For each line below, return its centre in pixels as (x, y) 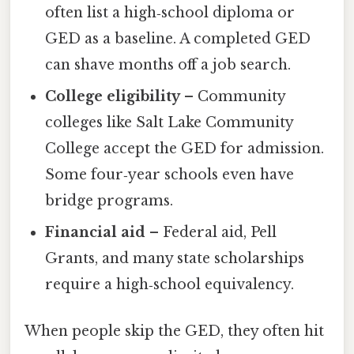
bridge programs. (109, 200)
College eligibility (113, 96)
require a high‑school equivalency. (170, 284)
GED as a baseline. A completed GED (178, 38)
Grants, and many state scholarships (175, 258)
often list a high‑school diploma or (170, 12)
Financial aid (96, 232)
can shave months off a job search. (168, 64)
